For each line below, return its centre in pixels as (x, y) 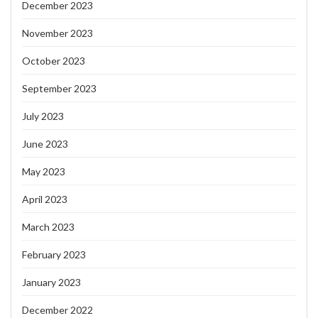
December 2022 (57, 310)
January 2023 (51, 283)
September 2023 (59, 89)
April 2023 (45, 199)
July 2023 (43, 116)
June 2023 (45, 144)
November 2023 (57, 33)
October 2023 (54, 61)
